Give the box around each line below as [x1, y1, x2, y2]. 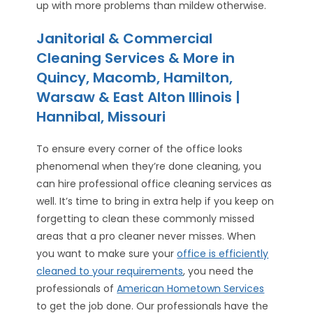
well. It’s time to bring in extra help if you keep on [36, 194, 275, 208]
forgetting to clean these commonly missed [36, 212, 255, 226]
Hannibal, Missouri [36, 107, 166, 126]
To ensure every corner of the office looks [36, 142, 243, 156]
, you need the [183, 264, 254, 278]
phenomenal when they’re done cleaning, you [36, 159, 262, 173]
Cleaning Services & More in [36, 48, 235, 68]
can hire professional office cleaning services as [36, 177, 272, 191]
